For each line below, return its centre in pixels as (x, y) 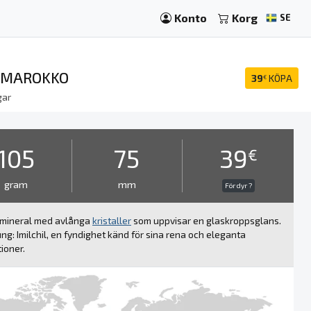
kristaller (112, 220)
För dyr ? (238, 185)
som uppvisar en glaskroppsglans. (206, 220)
